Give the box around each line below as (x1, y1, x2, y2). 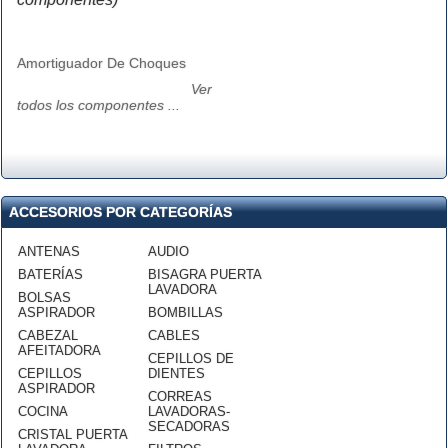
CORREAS (148, 389, 212, 404)
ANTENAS (18, 244, 80, 259)
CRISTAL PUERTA (18, 427, 127, 442)
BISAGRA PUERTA (148, 267, 261, 282)
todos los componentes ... (17, 97, 180, 113)
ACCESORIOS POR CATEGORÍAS (9, 204, 232, 220)
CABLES (148, 328, 200, 343)
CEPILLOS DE (148, 351, 234, 366)
